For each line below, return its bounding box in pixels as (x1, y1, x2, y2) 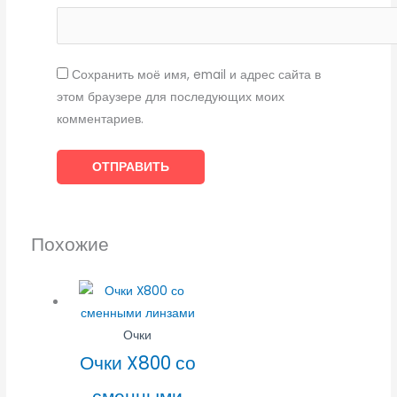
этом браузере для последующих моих (56, 89, 284, 106)
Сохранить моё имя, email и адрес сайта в (71, 66, 321, 84)
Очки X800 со (79, 349, 196, 376)
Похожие (30, 231, 109, 258)
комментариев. (56, 111, 144, 128)
